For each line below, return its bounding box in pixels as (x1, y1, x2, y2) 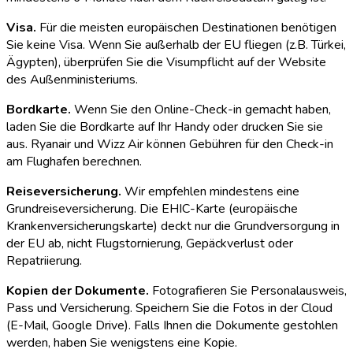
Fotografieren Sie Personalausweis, (149, 281, 347, 299)
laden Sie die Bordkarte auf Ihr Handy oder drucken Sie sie (6, 117, 323, 136)
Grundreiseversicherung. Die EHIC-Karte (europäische (6, 199, 298, 217)
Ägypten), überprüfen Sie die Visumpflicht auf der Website (6, 53, 326, 71)
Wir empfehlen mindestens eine (121, 182, 299, 200)
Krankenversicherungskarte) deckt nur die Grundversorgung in (6, 217, 340, 235)
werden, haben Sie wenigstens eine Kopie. (6, 333, 237, 351)
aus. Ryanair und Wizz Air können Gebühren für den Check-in (6, 135, 333, 153)
